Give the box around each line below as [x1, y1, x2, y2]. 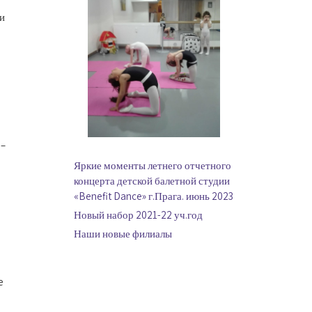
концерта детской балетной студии [74, 174, 230, 188]
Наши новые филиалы [74, 227, 172, 241]
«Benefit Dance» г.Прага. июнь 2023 [74, 189, 233, 203]
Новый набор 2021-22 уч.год [74, 208, 203, 222]
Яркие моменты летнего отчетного [74, 159, 231, 173]
